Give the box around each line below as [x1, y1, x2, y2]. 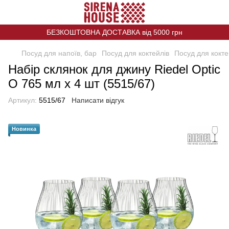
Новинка [12, 126, 36, 132]
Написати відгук [72, 96, 124, 104]
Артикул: [8, 96, 37, 104]
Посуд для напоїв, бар [21, 49, 97, 57]
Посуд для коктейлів [102, 49, 169, 57]
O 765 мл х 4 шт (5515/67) [8, 77, 155, 90]
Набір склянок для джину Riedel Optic [8, 62, 220, 76]
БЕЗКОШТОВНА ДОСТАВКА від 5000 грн [47, 28, 182, 36]
